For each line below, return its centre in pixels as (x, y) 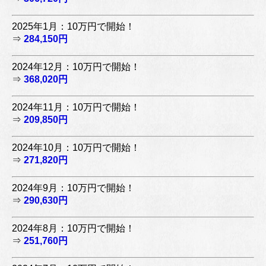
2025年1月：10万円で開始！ (73, 26)
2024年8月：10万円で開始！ (73, 228)
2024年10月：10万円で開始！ (76, 147)
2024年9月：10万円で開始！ (73, 188)
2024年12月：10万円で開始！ (76, 66)
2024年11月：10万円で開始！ (76, 107)
